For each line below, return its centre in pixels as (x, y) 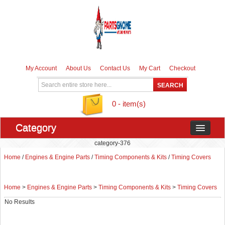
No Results (20, 202)
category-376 (113, 143)
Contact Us (115, 68)
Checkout (182, 68)
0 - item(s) (129, 104)
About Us (78, 68)
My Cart (150, 68)
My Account (41, 68)
